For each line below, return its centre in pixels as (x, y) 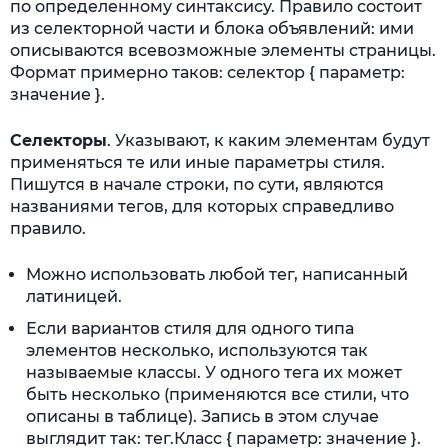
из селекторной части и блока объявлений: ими (212, 28)
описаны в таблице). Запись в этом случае (202, 416)
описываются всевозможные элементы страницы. (223, 50)
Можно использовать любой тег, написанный (217, 274)
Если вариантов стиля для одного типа (190, 328)
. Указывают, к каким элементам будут (268, 140)
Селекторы (58, 140)
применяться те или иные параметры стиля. (197, 162)
